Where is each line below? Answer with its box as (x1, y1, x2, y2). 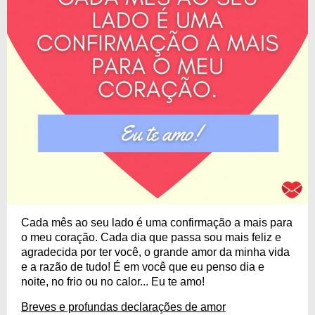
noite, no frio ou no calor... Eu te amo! (21, 275, 205, 288)
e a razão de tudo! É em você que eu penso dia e (21, 260, 264, 273)
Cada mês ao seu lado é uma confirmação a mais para (21, 216, 292, 229)
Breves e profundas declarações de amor (21, 300, 226, 313)
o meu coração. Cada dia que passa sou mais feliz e (21, 231, 281, 243)
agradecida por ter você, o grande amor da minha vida (21, 245, 290, 258)
